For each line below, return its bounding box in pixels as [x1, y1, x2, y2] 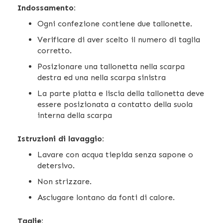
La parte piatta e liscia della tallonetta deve [37, 88, 204, 98]
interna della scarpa [37, 110, 114, 120]
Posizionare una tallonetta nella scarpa [37, 61, 185, 71]
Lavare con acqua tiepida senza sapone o [37, 149, 193, 159]
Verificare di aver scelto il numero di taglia [37, 34, 200, 44]
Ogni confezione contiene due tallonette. [37, 18, 192, 28]
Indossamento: [17, 2, 76, 12]
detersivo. [37, 160, 75, 170]
